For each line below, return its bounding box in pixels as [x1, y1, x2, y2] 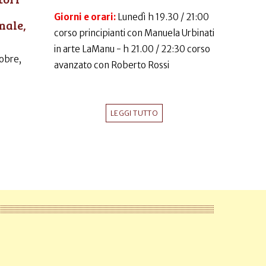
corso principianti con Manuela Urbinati [54, 27, 214, 39]
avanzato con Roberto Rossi [54, 59, 169, 71]
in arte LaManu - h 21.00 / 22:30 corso [54, 43, 210, 55]
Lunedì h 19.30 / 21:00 [118, 11, 209, 23]
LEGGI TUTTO [110, 109, 158, 118]
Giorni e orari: [54, 11, 118, 23]
